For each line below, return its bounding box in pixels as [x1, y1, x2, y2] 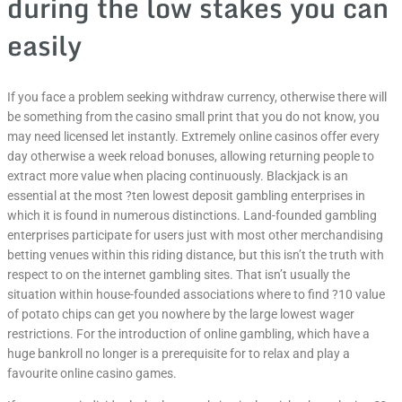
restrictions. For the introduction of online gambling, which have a [7, 327, 370, 342]
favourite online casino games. [7, 366, 177, 381]
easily [7, 23, 82, 68]
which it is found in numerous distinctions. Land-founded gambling [7, 208, 377, 223]
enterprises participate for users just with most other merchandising [7, 228, 383, 243]
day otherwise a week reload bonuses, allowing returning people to [7, 149, 374, 164]
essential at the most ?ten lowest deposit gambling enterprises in [7, 188, 365, 204]
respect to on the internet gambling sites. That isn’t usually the [7, 267, 350, 283]
